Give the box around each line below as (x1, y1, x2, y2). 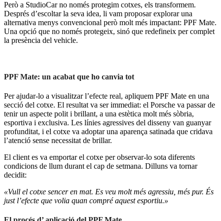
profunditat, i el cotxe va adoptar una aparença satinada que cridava (4, 127, 213, 136)
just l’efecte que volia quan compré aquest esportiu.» (4, 196, 168, 205)
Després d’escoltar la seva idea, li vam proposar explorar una (4, 9, 192, 18)
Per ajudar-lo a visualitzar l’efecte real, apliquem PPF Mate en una (4, 91, 209, 100)
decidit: (4, 170, 27, 179)
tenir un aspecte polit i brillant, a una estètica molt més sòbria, (4, 109, 194, 118)
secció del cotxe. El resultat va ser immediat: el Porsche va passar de (4, 100, 215, 109)
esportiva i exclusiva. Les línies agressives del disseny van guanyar (4, 118, 211, 127)
